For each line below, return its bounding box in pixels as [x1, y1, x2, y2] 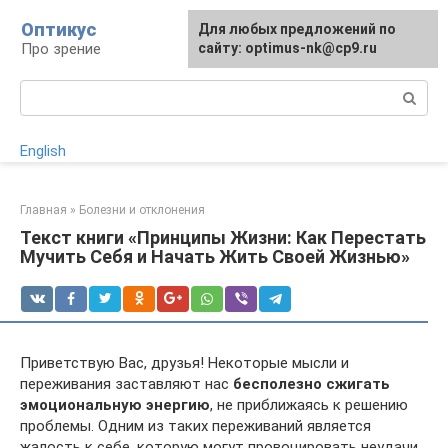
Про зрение [21, 40, 101, 58]
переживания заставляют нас [20, 375, 233, 393]
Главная [20, 203, 67, 217]
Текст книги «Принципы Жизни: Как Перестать [20, 227, 426, 248]
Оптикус [21, 19, 96, 40]
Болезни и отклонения [79, 203, 205, 217]
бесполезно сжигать [233, 375, 390, 393]
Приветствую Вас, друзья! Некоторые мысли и [20, 354, 349, 372]
